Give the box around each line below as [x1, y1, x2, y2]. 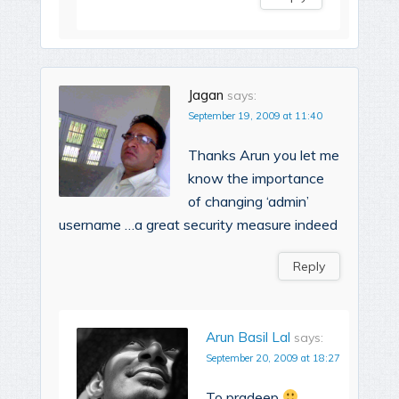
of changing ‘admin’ [188, 191, 309, 210]
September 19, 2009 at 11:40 [188, 109, 322, 122]
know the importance [188, 168, 324, 187]
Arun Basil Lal [206, 328, 290, 346]
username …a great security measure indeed [59, 215, 338, 233]
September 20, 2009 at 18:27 [206, 351, 340, 364]
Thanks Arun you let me [188, 145, 339, 164]
